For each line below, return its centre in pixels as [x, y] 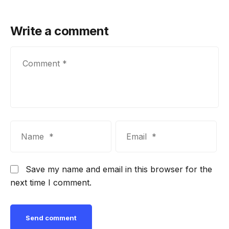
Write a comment [60, 31]
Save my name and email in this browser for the [119, 169]
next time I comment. [51, 183]
